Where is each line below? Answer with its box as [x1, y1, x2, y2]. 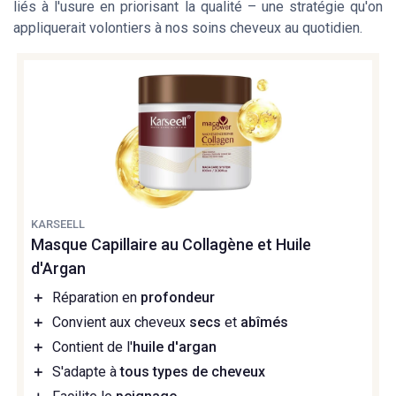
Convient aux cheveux [52, 314, 189, 331]
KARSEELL [31, 217, 85, 232]
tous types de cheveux [120, 363, 265, 381]
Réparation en [52, 289, 141, 307]
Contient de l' [52, 339, 133, 356]
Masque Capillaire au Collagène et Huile [31, 235, 311, 255]
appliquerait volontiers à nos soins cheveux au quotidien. [13, 19, 362, 36]
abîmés [240, 314, 288, 331]
